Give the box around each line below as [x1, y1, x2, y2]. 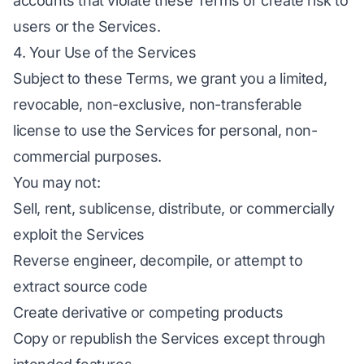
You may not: [13, 174, 101, 191]
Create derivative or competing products [13, 304, 284, 321]
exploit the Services [13, 226, 145, 243]
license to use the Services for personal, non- [13, 122, 318, 139]
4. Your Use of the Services [13, 44, 197, 61]
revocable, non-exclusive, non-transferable [13, 96, 302, 113]
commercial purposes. [13, 148, 162, 165]
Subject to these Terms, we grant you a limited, [13, 70, 327, 87]
